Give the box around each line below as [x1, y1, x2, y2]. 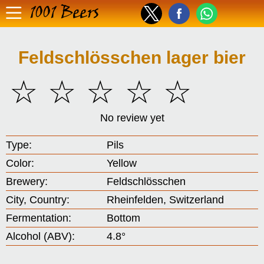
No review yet [100, 112, 164, 124]
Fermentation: [6, 212, 71, 224]
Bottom [107, 212, 141, 224]
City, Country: [6, 194, 70, 206]
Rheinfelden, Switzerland [107, 194, 225, 206]
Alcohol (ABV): [6, 230, 75, 242]
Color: [6, 157, 34, 169]
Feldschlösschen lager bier [18, 48, 246, 67]
